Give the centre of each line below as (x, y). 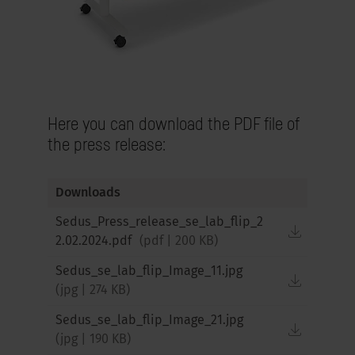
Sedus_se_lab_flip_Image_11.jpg (149, 272)
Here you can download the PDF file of (174, 124)
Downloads (88, 193)
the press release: (107, 144)
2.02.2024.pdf (95, 242)
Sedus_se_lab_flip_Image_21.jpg (149, 321)
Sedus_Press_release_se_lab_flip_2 (159, 223)
